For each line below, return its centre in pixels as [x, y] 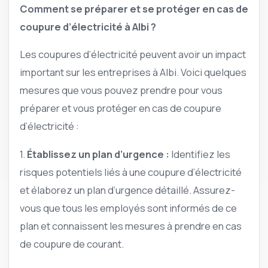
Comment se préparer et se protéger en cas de [134, 8]
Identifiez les [200, 154]
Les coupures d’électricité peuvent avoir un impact [133, 54]
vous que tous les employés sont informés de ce [128, 208]
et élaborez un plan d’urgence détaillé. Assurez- [127, 190]
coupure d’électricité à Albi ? [88, 26]
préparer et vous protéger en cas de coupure [121, 108]
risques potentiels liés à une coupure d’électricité [131, 172]
